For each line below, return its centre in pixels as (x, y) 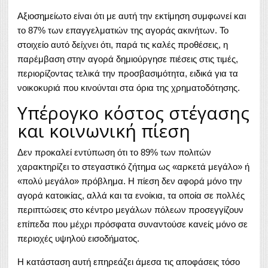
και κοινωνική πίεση (104, 131)
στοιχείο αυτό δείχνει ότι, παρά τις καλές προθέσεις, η (123, 45)
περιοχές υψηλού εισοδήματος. (78, 239)
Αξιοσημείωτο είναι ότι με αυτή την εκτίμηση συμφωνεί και (132, 16)
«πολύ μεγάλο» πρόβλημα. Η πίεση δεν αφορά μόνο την (130, 181)
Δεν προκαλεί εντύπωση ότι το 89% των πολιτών (114, 153)
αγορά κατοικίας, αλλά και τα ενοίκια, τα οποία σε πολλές (131, 196)
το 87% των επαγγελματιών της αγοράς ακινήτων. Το (123, 31)
